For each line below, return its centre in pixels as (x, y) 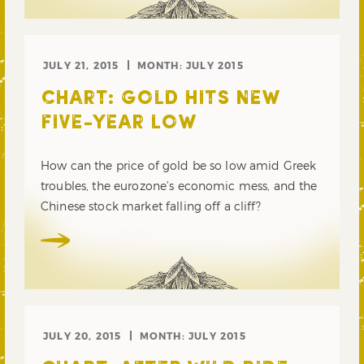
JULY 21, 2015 (81, 65)
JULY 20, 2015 (82, 335)
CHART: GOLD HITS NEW (160, 99)
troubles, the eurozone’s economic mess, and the (179, 185)
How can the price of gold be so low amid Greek (179, 165)
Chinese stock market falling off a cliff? (151, 206)
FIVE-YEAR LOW (118, 123)
